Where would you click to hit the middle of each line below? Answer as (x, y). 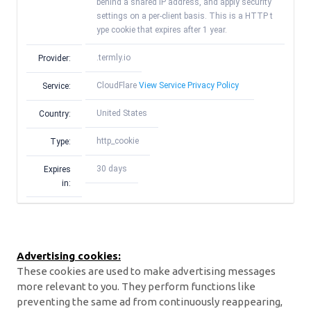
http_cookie (118, 141)
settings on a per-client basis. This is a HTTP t (185, 16)
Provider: (54, 58)
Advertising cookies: (69, 255)
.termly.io (114, 58)
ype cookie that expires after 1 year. (162, 30)
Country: (55, 114)
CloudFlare (118, 86)
